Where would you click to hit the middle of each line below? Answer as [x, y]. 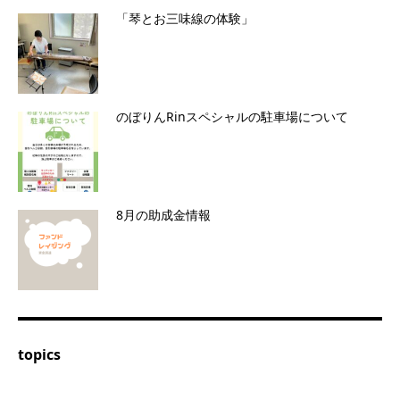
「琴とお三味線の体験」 [185, 19]
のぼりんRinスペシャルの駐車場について [232, 117]
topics [39, 354]
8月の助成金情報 [163, 215]
